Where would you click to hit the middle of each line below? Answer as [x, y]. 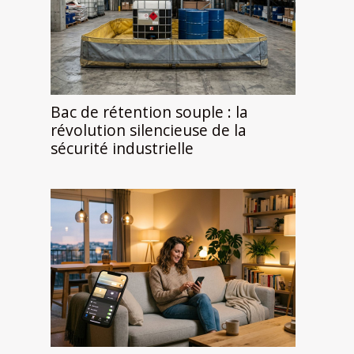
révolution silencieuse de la [149, 130]
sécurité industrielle [122, 149]
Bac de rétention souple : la [149, 112]
